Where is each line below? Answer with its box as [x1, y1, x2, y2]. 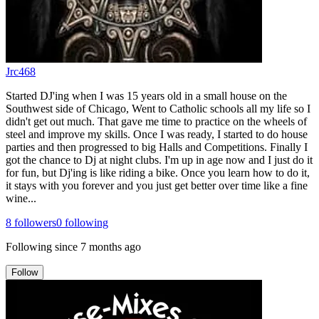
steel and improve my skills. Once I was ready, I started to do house [6, 127, 308, 140]
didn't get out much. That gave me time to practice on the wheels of [6, 115, 307, 127]
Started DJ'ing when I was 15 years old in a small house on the [6, 89, 287, 102]
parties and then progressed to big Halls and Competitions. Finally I [6, 140, 308, 153]
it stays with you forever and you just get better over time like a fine [6, 179, 308, 192]
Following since [6, 240, 78, 253]
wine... [6, 192, 36, 204]
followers [11, 216, 56, 229]
